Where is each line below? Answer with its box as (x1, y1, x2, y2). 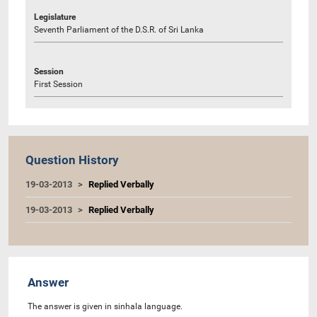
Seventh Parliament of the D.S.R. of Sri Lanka (34, 24, 204, 35)
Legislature (34, 11, 76, 22)
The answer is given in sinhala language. (28, 301, 183, 311)
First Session (34, 79, 83, 89)
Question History (25, 152, 119, 167)
